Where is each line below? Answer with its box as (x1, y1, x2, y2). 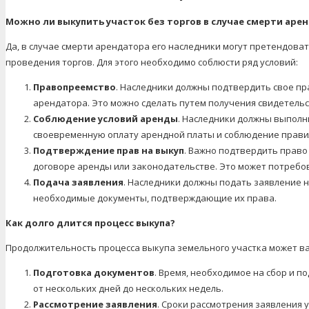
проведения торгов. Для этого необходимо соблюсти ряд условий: (6, 55, 298, 68)
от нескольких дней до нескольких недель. (33, 281, 223, 295)
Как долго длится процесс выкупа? (6, 216, 175, 229)
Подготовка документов (33, 266, 154, 279)
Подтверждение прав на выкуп (33, 143, 184, 157)
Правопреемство (33, 80, 116, 93)
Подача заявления (33, 175, 123, 188)
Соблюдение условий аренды (33, 112, 178, 125)
